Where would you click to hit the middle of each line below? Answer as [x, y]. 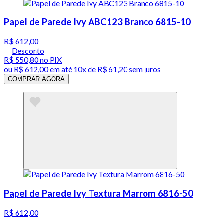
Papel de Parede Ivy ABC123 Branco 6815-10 [97, 22]
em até [61, 69]
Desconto [28, 51]
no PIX [50, 60]
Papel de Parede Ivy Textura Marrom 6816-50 [99, 193]
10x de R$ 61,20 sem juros [117, 69]
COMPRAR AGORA [36, 79]
